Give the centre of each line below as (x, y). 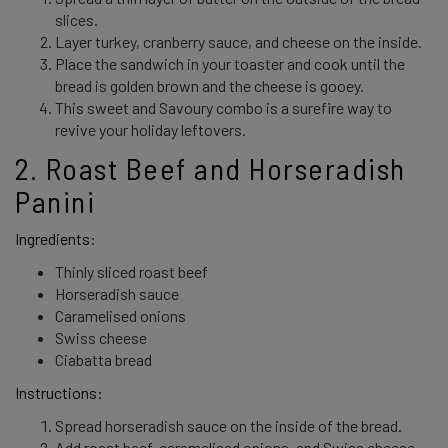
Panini (59, 200)
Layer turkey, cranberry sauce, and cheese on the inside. (240, 41)
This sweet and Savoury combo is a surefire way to (223, 107)
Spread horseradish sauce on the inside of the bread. (230, 425)
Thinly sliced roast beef (133, 271)
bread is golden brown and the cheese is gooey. (211, 85)
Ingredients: (57, 239)
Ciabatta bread (105, 359)
